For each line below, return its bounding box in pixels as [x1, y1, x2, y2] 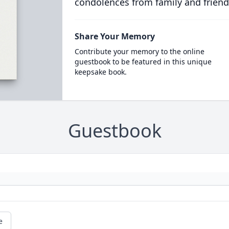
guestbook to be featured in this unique [74, 57, 212, 66]
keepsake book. [74, 67, 127, 77]
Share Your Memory [74, 31, 155, 42]
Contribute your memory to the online [74, 47, 204, 56]
